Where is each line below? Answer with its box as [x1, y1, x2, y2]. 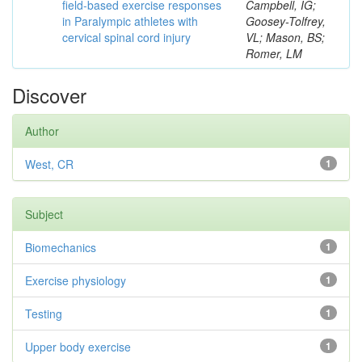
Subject [25, 206, 63, 222]
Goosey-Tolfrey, [246, 13, 326, 29]
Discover [12, 81, 86, 109]
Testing [25, 305, 62, 322]
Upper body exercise [25, 339, 131, 355]
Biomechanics [25, 239, 96, 255]
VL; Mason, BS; [246, 29, 325, 45]
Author [25, 123, 59, 139]
